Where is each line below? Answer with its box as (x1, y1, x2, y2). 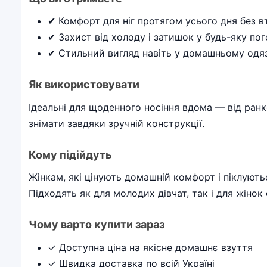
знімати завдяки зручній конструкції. (29, 117, 204, 129)
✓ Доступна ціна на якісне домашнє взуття (48, 241, 253, 253)
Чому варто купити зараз (29, 218, 164, 231)
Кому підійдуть (29, 148, 112, 161)
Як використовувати (29, 78, 139, 91)
